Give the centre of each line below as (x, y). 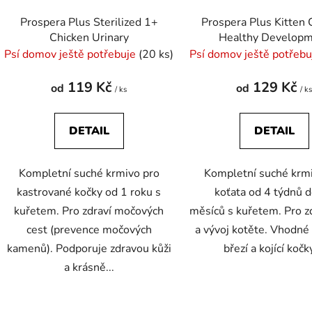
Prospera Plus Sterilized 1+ (89, 23)
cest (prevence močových (89, 230)
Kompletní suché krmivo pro (89, 174)
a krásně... (89, 268)
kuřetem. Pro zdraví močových (89, 211)
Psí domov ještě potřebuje (72, 55)
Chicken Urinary (89, 38)
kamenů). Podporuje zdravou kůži (89, 249)
